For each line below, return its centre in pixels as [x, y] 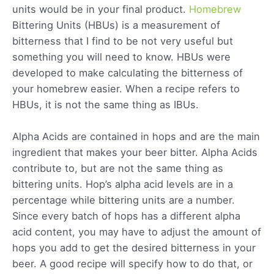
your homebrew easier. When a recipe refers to [126, 88]
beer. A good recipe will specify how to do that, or [132, 263]
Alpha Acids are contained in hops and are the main [136, 136]
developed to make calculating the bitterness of [128, 72]
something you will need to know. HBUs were [121, 57]
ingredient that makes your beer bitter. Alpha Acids [135, 152]
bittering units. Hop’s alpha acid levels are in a [123, 184]
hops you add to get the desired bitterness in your [134, 247]
